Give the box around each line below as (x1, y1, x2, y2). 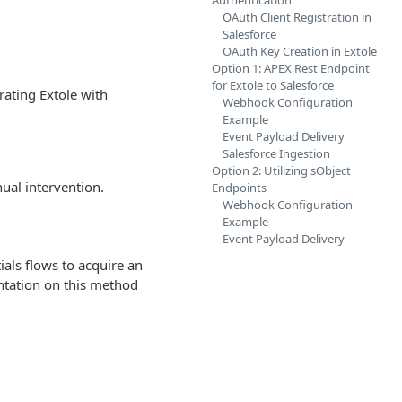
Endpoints (212, 179, 267, 196)
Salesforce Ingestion (223, 145, 330, 162)
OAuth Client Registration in (223, 9, 371, 25)
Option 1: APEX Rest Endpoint (212, 60, 370, 76)
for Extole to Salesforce (212, 77, 334, 93)
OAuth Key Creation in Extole (223, 43, 377, 59)
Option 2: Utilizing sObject (212, 162, 351, 179)
